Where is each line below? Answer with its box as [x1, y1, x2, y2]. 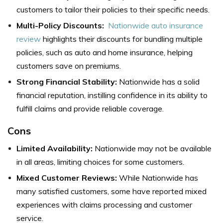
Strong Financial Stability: [16, 76, 117, 87]
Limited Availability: [16, 143, 93, 153]
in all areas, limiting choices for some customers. [16, 156, 184, 167]
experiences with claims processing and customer [16, 199, 192, 210]
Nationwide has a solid [117, 76, 200, 87]
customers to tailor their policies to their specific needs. [16, 4, 210, 14]
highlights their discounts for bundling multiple [41, 33, 203, 44]
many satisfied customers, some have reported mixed [16, 186, 207, 196]
